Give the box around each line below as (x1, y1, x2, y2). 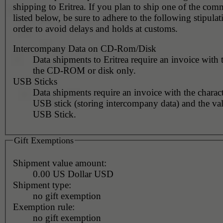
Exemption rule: (12, 202, 75, 213)
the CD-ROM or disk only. (32, 65, 136, 76)
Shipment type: (12, 180, 71, 191)
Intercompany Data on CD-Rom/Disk (12, 43, 156, 54)
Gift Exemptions (13, 135, 74, 145)
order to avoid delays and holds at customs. (12, 23, 178, 34)
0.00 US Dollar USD (94, 169, 113, 180)
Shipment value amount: (12, 158, 107, 169)
